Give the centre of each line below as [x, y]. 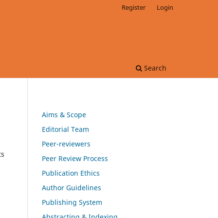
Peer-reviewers [66, 144]
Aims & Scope [64, 114]
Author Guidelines [72, 187]
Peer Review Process [75, 158]
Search [154, 68]
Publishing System [72, 202]
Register [134, 7]
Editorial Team [65, 129]
